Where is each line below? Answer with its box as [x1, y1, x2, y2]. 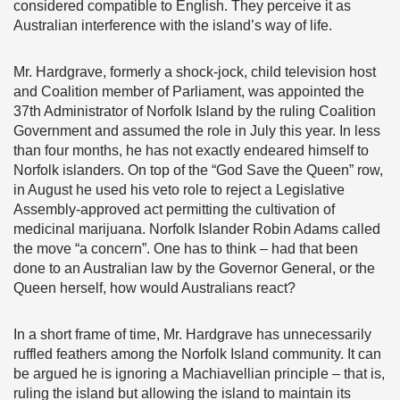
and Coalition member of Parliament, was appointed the [13, 84, 364, 99]
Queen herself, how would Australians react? [13, 280, 296, 296]
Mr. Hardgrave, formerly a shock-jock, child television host [13, 64, 376, 79]
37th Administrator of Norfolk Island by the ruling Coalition [13, 104, 376, 119]
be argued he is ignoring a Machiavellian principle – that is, [13, 366, 385, 381]
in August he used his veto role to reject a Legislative [13, 182, 345, 197]
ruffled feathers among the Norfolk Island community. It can [13, 346, 381, 362]
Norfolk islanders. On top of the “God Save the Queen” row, [13, 162, 383, 178]
